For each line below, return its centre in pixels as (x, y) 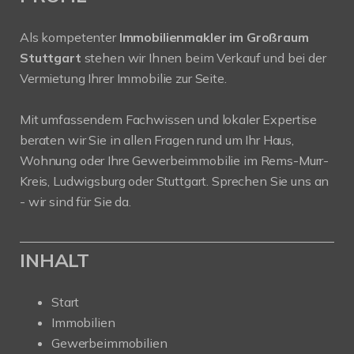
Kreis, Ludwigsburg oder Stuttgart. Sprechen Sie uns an (175, 181)
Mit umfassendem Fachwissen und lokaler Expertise (169, 120)
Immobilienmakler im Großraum (214, 38)
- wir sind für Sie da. (75, 202)
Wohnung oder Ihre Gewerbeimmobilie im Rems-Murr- (175, 161)
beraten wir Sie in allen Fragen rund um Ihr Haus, (157, 140)
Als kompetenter (70, 38)
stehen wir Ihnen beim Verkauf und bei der (203, 58)
